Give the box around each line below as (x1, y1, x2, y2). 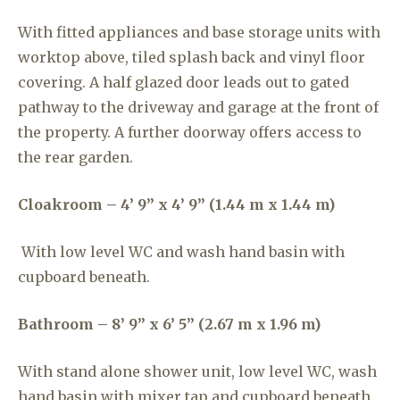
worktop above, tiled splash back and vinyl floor (18, 48, 365, 66)
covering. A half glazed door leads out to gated (18, 73, 349, 91)
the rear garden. (18, 148, 133, 166)
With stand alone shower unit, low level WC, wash (18, 362, 377, 380)
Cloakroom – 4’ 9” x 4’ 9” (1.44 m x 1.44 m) (18, 196, 335, 213)
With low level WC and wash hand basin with (21, 243, 345, 261)
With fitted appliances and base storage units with (18, 23, 380, 41)
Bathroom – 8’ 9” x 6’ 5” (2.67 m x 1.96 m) (18, 315, 321, 333)
